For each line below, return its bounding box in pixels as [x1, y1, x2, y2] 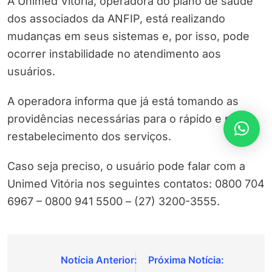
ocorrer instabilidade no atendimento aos [7, 47, 221, 61]
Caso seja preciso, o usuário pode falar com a [7, 160, 245, 173]
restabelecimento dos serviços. [7, 130, 171, 143]
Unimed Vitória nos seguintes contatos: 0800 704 [7, 177, 265, 191]
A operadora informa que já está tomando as [7, 95, 239, 108]
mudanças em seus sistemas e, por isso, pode [7, 30, 250, 43]
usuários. [7, 65, 55, 78]
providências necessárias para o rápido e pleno [7, 112, 254, 126]
